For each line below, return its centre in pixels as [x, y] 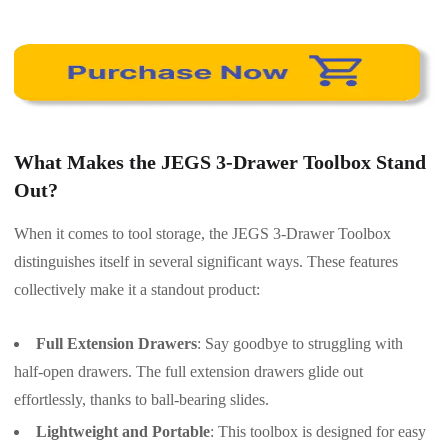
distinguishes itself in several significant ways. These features [206, 261]
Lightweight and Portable [123, 431]
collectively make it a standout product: [137, 289]
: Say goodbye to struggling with [300, 343]
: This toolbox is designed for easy [318, 431]
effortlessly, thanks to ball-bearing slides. [141, 399]
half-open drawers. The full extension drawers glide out [188, 371]
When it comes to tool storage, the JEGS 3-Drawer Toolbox [202, 233]
